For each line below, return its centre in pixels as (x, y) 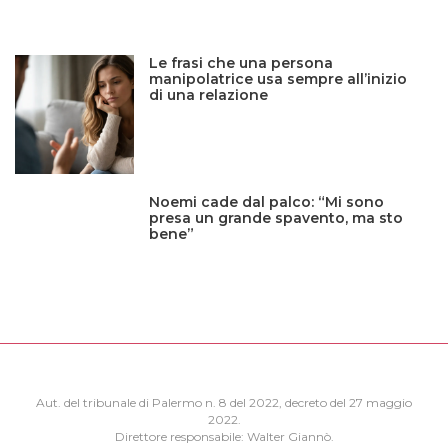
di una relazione (209, 94)
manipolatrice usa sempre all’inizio (278, 78)
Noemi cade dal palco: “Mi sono (267, 201)
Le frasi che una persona (241, 62)
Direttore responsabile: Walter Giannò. (224, 437)
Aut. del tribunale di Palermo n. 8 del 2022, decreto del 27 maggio (224, 403)
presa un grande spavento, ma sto (276, 217)
